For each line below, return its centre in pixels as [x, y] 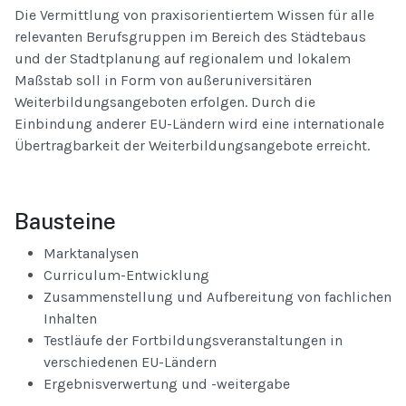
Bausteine [65, 222]
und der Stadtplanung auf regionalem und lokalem [183, 59]
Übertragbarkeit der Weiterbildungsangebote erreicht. [192, 146]
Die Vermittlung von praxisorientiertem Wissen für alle [194, 15]
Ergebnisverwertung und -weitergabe [167, 384]
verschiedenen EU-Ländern [130, 362]
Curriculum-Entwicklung [126, 275]
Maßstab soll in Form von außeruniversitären [163, 81]
